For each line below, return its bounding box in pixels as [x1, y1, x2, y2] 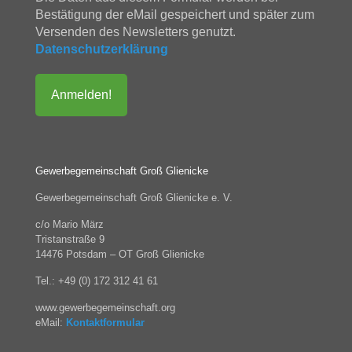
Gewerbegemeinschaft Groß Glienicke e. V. [35, 192, 233, 203]
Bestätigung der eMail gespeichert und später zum [35, 8, 314, 21]
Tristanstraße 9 [35, 233, 104, 245]
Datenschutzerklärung [35, 42, 168, 56]
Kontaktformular [66, 317, 145, 328]
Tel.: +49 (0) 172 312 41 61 [35, 275, 158, 287]
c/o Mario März [35, 218, 104, 230]
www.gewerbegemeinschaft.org [35, 302, 175, 313]
